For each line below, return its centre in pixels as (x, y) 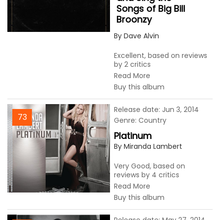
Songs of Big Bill (151, 9)
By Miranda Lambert (148, 146)
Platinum (133, 136)
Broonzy (134, 19)
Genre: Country (140, 120)
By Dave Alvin (137, 36)
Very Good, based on (150, 166)
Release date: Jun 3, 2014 (156, 110)
